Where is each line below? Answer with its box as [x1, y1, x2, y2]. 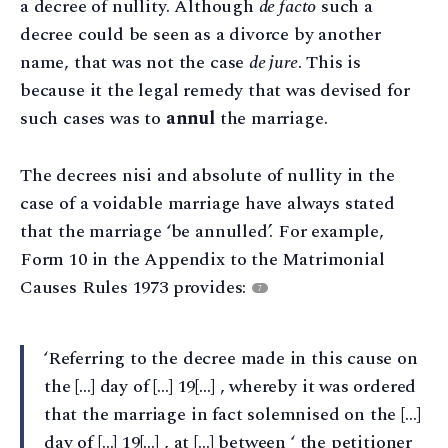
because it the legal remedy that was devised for [20, 76, 410, 104]
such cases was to [20, 104, 166, 132]
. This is [297, 48, 362, 76]
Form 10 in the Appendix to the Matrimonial [20, 245, 385, 273]
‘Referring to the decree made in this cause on [44, 344, 418, 372]
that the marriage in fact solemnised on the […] [44, 400, 421, 428]
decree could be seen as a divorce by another [20, 20, 382, 48]
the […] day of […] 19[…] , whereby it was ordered [44, 372, 417, 400]
